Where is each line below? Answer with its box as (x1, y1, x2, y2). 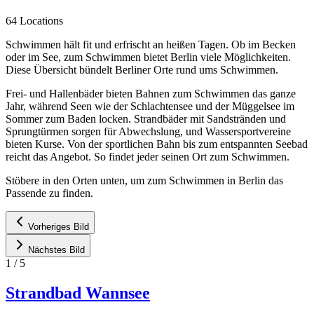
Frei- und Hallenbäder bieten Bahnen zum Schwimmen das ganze (6, 87, 296, 100)
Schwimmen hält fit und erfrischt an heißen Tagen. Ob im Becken (6, 38, 296, 50)
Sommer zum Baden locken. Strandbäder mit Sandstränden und (6, 112, 286, 125)
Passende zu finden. (6, 186, 93, 199)
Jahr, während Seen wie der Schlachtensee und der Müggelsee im (6, 100, 294, 112)
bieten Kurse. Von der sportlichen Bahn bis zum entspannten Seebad (6, 137, 308, 150)
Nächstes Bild (28, 244, 85, 255)
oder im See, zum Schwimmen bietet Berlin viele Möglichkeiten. (6, 50, 291, 63)
